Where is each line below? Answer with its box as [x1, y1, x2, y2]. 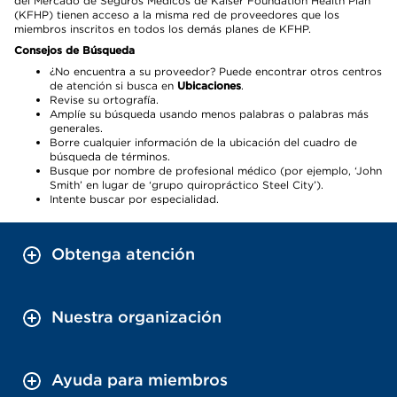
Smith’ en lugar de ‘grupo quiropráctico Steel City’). [50, 178, 323, 191]
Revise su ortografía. [50, 93, 159, 106]
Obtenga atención [51, 245, 195, 263]
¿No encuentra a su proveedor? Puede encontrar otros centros [50, 65, 382, 78]
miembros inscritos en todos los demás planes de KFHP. [14, 22, 311, 35]
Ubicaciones [177, 79, 241, 92]
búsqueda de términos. [50, 150, 170, 163]
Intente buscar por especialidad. [50, 192, 219, 206]
